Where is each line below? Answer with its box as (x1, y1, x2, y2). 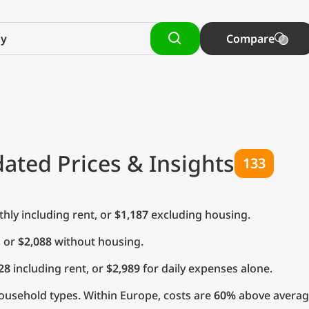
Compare (226, 30, 275, 46)
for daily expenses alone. (140, 261, 272, 276)
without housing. (52, 234, 143, 249)
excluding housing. (148, 207, 250, 222)
